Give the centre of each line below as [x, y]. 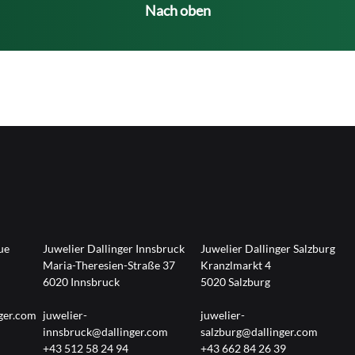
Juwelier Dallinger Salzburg [268, 248]
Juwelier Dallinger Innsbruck [113, 248]
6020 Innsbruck [81, 281]
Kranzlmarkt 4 [236, 265]
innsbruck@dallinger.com [105, 331]
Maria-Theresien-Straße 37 [109, 265]
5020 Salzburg [236, 281]
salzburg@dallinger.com [260, 331]
